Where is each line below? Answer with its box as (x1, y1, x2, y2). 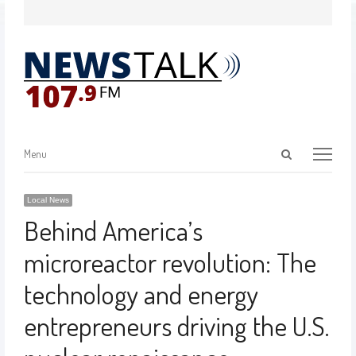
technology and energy (23, 277, 258, 311)
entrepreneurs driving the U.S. (23, 308, 329, 342)
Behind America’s (23, 213, 203, 247)
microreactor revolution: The (23, 245, 316, 279)
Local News (26, 195, 69, 204)
